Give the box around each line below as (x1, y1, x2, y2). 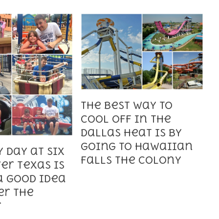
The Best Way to (81, 99, 173, 111)
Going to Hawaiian (81, 140, 194, 153)
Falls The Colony (81, 153, 182, 166)
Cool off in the (81, 112, 172, 125)
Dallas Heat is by (81, 126, 182, 139)
